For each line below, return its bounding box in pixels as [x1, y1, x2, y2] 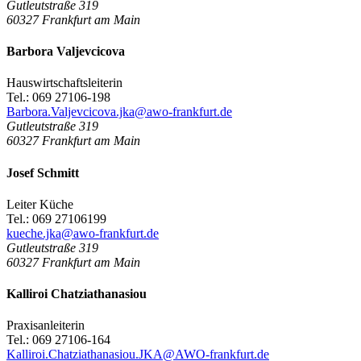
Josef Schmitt [6, 165, 79, 180]
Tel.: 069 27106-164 [6, 333, 110, 347]
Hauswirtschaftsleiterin [6, 76, 122, 90]
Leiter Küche [6, 197, 73, 211]
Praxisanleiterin [6, 318, 85, 333]
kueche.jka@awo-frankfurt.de [6, 226, 159, 240]
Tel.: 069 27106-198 [6, 90, 110, 105]
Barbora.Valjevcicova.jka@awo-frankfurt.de [6, 105, 232, 119]
